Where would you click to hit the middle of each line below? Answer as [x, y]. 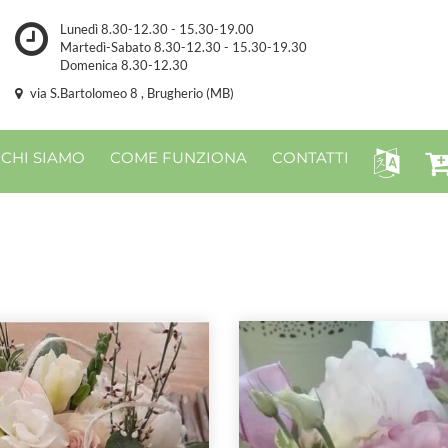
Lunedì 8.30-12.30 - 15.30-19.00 [156, 29]
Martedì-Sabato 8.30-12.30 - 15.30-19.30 [183, 47]
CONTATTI [310, 157]
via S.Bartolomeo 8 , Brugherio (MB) [130, 93]
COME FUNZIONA [178, 157]
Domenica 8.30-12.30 [123, 65]
